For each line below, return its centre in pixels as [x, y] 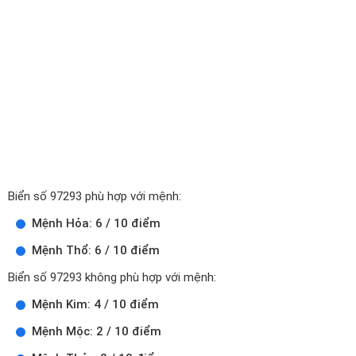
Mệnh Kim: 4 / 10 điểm [95, 304]
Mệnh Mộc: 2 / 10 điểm [97, 331]
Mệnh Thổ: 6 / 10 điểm [96, 250]
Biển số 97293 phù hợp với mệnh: [95, 196]
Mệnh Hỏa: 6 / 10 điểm [96, 223]
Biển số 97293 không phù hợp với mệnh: [112, 277]
